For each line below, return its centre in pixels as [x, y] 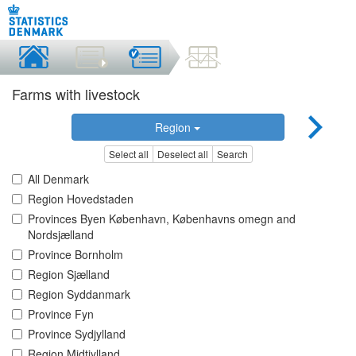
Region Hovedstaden [81, 199]
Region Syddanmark [79, 294]
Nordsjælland [61, 235]
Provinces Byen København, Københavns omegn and [162, 219]
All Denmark [58, 179]
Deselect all [182, 154]
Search [232, 154]
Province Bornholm [75, 255]
